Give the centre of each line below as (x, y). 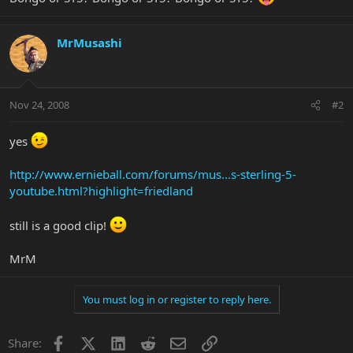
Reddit (173, 342)
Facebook (91, 342)
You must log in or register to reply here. (176, 300)
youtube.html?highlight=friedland (101, 191)
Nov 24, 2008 (39, 105)
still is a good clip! (59, 226)
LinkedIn (149, 342)
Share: (25, 343)
